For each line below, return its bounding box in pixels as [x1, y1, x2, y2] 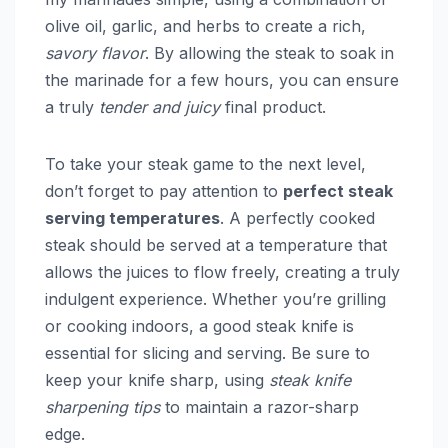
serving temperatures [45, 208, 220, 229]
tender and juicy [99, 97, 220, 118]
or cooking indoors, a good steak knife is [45, 316, 354, 337]
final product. [220, 97, 326, 118]
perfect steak [283, 181, 393, 202]
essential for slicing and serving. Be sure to [45, 343, 370, 364]
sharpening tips [45, 397, 160, 418]
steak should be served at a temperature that [45, 235, 387, 256]
